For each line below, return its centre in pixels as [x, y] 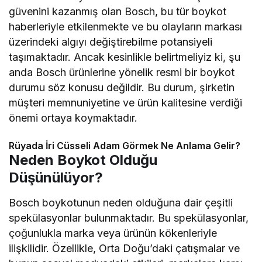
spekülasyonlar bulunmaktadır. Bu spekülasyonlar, [129, 218]
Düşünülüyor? [56, 178]
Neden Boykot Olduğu [83, 160]
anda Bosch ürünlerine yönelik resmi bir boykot [122, 73]
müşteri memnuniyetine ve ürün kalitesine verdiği [126, 103]
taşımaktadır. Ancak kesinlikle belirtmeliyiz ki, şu [125, 57]
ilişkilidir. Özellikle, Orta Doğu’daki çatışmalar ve [125, 249]
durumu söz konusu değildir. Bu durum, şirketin [122, 88]
